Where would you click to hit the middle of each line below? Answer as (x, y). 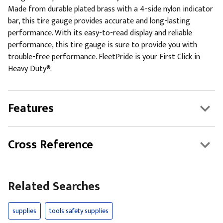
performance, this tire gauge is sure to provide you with (103, 45)
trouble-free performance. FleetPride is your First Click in (104, 57)
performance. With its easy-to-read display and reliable (100, 33)
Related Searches (54, 187)
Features (31, 109)
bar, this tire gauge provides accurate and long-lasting (99, 21)
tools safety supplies (79, 211)
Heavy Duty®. (30, 69)
